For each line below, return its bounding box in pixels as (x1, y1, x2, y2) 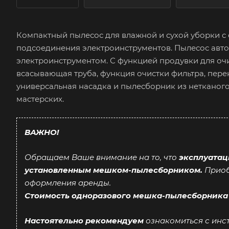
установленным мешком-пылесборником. (25, 165, 202, 175)
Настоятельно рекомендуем (25, 215, 144, 225)
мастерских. (16, 94, 64, 104)
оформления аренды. (25, 177, 111, 188)
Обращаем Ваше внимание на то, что (25, 152, 179, 162)
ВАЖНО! (25, 127, 59, 137)
